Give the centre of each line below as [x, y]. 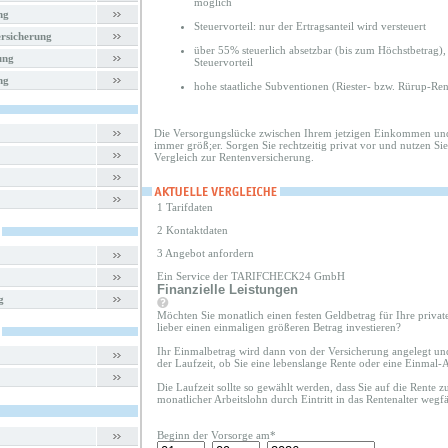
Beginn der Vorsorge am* [216, 435]
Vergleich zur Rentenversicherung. [234, 157]
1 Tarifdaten [185, 207]
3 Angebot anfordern [205, 253]
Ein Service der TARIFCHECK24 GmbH [251, 276]
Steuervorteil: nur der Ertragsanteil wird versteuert [310, 26]
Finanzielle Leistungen [227, 289]
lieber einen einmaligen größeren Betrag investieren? [279, 327]
